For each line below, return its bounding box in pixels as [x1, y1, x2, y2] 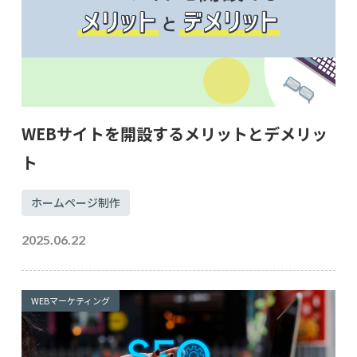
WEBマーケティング [30, 294, 110, 308]
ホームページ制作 [30, 194, 120, 211]
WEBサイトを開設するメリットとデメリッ [21, 122, 328, 146]
